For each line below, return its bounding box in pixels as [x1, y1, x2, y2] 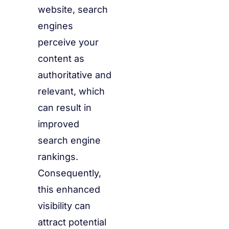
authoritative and [38, 70, 111, 81]
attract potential [38, 217, 106, 228]
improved [38, 119, 79, 130]
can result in [38, 102, 91, 113]
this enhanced [38, 184, 100, 195]
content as [38, 53, 84, 64]
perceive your [38, 37, 99, 48]
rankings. [38, 151, 78, 163]
